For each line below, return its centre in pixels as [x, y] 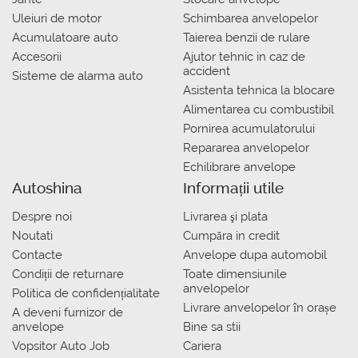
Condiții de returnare [68, 274]
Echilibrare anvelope [239, 167]
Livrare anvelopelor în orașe [260, 307]
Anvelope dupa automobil [255, 255]
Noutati [32, 235]
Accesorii [37, 56]
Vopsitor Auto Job [61, 346]
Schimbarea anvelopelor [251, 18]
